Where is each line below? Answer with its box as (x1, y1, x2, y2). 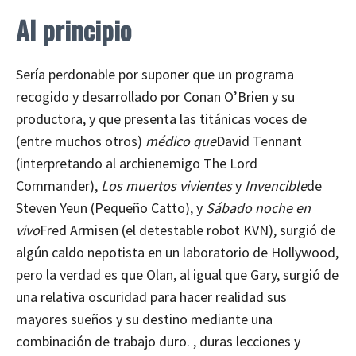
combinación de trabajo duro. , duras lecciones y (16, 331, 300, 350)
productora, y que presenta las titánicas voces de (16, 109, 307, 128)
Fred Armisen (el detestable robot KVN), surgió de (40, 220, 335, 239)
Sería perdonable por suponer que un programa (16, 64, 294, 83)
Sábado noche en (206, 198, 311, 217)
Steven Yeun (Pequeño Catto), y (16, 198, 206, 217)
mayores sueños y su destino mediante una (16, 309, 273, 328)
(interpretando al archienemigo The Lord (16, 153, 257, 172)
